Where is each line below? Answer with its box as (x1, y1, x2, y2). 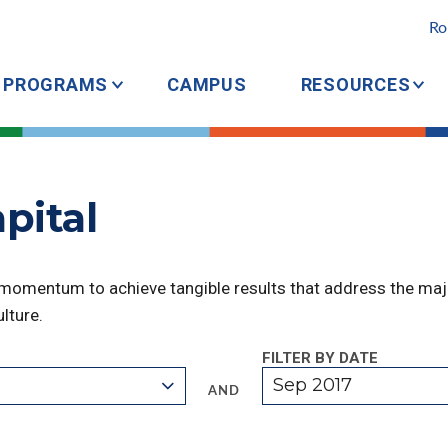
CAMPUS (167, 74, 247, 95)
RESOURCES (300, 74, 411, 95)
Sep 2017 (273, 374, 353, 396)
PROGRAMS (3, 74, 108, 95)
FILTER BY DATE (261, 349, 378, 367)
